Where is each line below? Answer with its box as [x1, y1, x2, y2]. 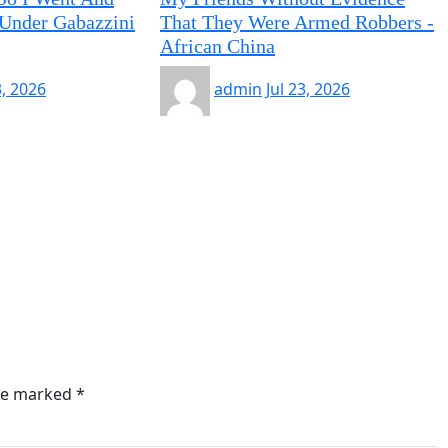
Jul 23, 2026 [265, 78, 350, 101]
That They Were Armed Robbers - [159, 11, 434, 33]
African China [159, 35, 275, 57]
